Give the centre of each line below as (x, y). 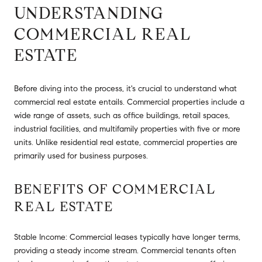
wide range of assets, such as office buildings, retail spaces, (122, 115)
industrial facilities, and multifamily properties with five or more (127, 129)
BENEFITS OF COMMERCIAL (115, 189)
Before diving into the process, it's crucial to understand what (125, 88)
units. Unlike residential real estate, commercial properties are (126, 142)
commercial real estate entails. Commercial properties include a (129, 102)
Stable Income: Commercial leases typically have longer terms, (127, 237)
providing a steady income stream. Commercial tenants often (125, 251)
